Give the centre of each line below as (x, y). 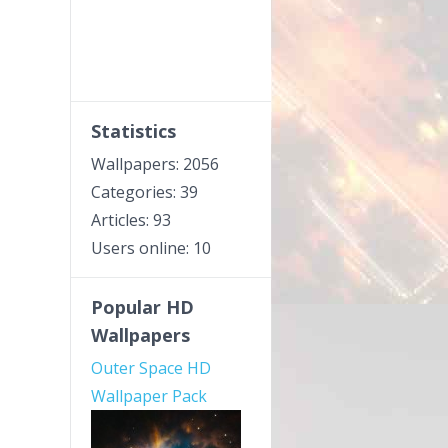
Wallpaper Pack (149, 396)
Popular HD (142, 307)
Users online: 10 (151, 248)
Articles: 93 (131, 220)
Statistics (133, 131)
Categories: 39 (144, 192)
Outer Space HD (151, 368)
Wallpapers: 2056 (155, 164)
